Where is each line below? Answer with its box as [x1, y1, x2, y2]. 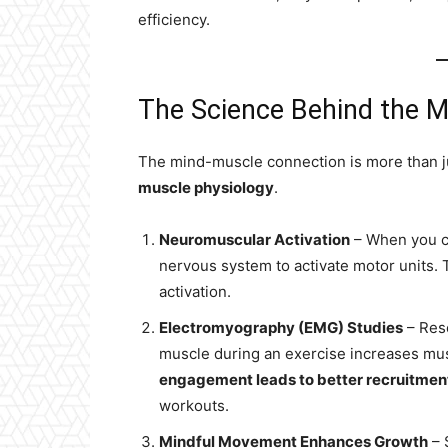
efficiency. [138, 10, 210, 29]
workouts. [159, 396, 229, 415]
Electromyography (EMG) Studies [159, 318, 403, 337]
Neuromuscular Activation [159, 230, 350, 249]
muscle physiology [138, 178, 274, 197]
